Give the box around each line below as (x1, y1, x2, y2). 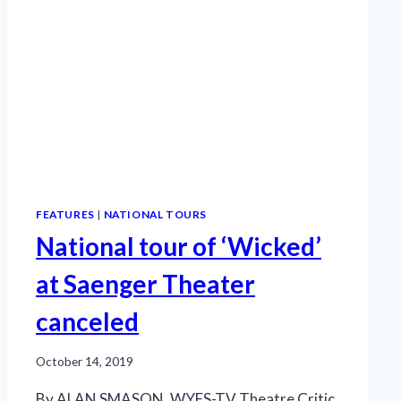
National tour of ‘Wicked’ (36, 231, 321, 262)
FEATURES (36, 207, 95, 221)
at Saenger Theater (36, 269, 255, 300)
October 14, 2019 (36, 354, 133, 370)
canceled (36, 306, 139, 337)
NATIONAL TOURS (103, 207, 207, 221)
